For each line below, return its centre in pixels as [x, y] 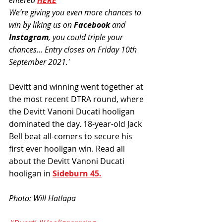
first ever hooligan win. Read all [68, 149]
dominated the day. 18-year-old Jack [76, 124]
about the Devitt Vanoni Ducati [68, 161]
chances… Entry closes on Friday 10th [74, 50]
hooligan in [31, 174]
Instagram [29, 37]
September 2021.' [39, 62]
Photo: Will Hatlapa [42, 198]
